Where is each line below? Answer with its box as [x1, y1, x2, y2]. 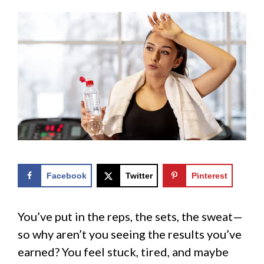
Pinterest [191, 171, 227, 181]
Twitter [125, 171, 153, 181]
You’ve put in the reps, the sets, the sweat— [18, 209, 243, 224]
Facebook [47, 171, 87, 181]
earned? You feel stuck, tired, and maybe [18, 245, 229, 259]
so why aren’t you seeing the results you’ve [18, 227, 242, 242]
